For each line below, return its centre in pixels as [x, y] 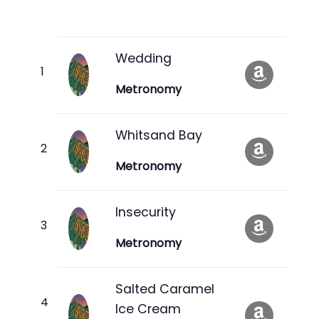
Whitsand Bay [159, 135]
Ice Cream [148, 309]
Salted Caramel [165, 289]
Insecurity [146, 212]
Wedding [143, 58]
